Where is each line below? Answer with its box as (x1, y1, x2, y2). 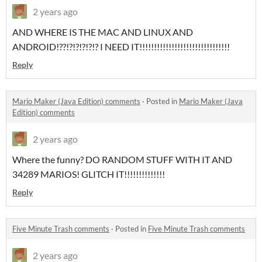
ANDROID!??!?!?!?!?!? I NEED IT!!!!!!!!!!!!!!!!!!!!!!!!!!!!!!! (12, 40, 230, 52)
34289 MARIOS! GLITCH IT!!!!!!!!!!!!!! (12, 168, 165, 180)
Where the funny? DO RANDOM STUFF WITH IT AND (12, 153, 232, 165)
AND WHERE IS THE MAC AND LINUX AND (12, 26, 193, 37)
